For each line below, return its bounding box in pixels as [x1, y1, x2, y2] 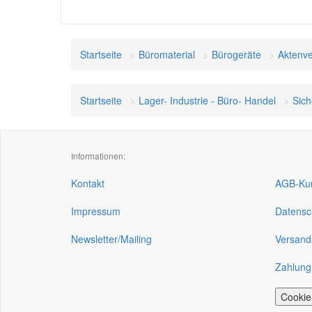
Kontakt [71, 176, 104, 190]
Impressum [71, 204, 120, 218]
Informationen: [71, 150, 125, 162]
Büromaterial [139, 47, 195, 61]
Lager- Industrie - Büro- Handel [139, 93, 276, 107]
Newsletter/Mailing [71, 232, 152, 246]
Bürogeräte [212, 47, 261, 61]
